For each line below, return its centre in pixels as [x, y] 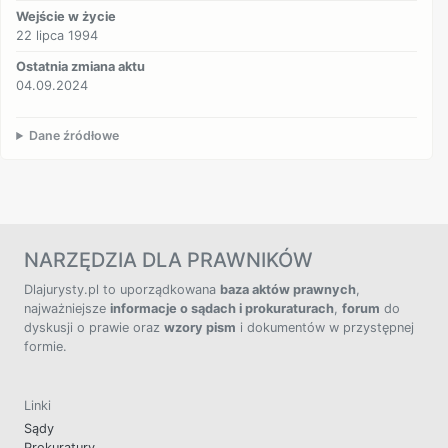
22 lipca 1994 [57, 35]
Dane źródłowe [74, 136]
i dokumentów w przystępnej [325, 328]
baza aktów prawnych [288, 290]
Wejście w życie [66, 16]
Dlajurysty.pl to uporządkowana [122, 290]
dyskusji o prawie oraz [94, 328]
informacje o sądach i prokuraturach [222, 309]
